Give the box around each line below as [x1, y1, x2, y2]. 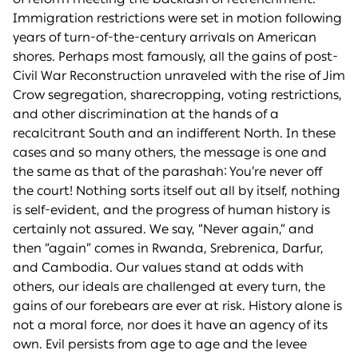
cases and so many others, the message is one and [13, 145, 327, 161]
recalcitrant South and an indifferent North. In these [13, 125, 336, 141]
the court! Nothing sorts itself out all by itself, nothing [13, 183, 340, 199]
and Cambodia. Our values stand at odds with [13, 260, 304, 276]
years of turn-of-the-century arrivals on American [13, 30, 316, 46]
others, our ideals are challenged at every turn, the [13, 279, 325, 295]
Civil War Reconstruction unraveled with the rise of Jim [13, 68, 345, 84]
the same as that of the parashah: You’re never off [13, 164, 322, 180]
